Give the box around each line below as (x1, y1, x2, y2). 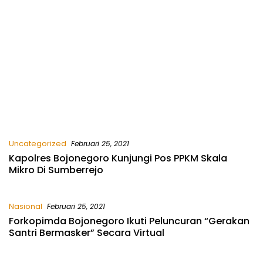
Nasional (9, 201, 42, 213)
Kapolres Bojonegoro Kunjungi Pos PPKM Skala (9, 151, 227, 166)
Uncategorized (9, 138, 66, 150)
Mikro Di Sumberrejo (9, 163, 103, 177)
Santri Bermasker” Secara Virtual (9, 226, 164, 240)
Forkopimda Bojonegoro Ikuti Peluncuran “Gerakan (9, 214, 249, 228)
